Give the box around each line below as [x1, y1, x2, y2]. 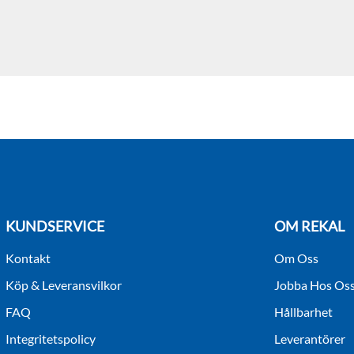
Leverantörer [274, 331, 345, 347]
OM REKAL [274, 217, 345, 235]
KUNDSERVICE [6, 217, 104, 235]
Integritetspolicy [6, 331, 96, 347]
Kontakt [6, 250, 51, 266]
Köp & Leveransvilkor [6, 277, 122, 293]
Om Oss [274, 250, 318, 266]
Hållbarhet [274, 304, 333, 320]
